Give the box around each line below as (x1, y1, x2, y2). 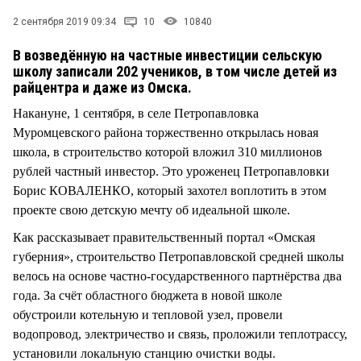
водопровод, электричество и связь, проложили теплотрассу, (13, 326, 347, 341)
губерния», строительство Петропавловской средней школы (13, 249, 344, 263)
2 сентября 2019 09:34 (13, 15, 116, 27)
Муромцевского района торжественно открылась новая (13, 125, 318, 139)
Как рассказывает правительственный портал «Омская (13, 230, 315, 244)
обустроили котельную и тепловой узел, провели (13, 307, 283, 322)
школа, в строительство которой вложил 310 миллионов (13, 144, 322, 159)
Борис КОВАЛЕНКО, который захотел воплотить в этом (13, 183, 326, 197)
